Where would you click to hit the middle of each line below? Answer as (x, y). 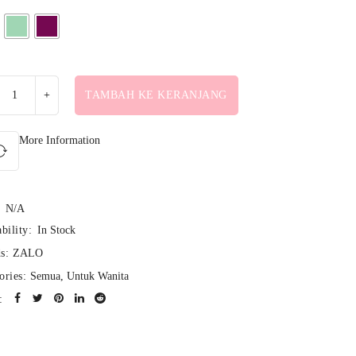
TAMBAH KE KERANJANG (156, 95)
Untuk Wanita (98, 276)
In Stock (57, 230)
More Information (59, 140)
